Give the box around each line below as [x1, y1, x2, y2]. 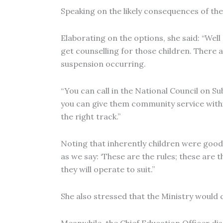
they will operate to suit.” [61, 164, 155, 174]
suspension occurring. [61, 59, 146, 69]
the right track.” [61, 111, 120, 121]
